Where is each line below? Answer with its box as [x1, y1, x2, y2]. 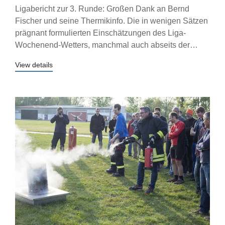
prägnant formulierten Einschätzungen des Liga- [15, 29, 186, 37]
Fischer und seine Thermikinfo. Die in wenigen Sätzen [15, 17, 208, 25]
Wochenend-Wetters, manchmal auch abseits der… [15, 41, 198, 49]
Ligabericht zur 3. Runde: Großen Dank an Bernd [15, 5, 189, 13]
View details [15, 61, 53, 69]
